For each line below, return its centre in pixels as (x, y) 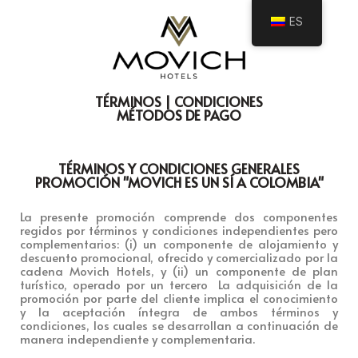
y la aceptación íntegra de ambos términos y (179, 311)
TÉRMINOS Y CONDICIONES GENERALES (179, 168)
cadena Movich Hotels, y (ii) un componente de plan (179, 270)
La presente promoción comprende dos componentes (179, 216)
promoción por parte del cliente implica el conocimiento (179, 297)
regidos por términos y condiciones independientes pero (179, 229)
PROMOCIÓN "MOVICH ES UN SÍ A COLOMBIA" (179, 182)
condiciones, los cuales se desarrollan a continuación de (179, 324)
